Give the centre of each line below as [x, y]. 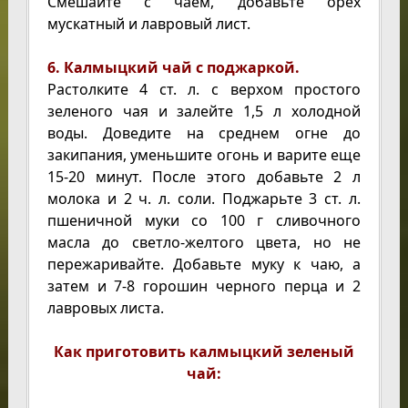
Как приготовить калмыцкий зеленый [204, 352]
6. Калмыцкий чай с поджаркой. [173, 67]
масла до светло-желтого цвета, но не [204, 242]
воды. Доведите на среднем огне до [204, 133]
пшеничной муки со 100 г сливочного [204, 220]
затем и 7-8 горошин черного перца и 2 [204, 286]
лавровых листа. [105, 308]
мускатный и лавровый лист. [148, 24]
